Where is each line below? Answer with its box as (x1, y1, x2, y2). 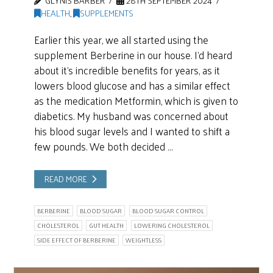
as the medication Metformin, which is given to (34, 91, 238, 110)
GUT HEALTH (89, 220, 124, 232)
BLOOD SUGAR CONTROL (132, 205, 204, 216)
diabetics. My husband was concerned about (34, 107, 229, 126)
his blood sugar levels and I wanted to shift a (34, 122, 230, 141)
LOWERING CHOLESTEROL (133, 220, 210, 232)
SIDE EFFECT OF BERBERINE (37, 235, 116, 246)
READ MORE (44, 171, 88, 186)
